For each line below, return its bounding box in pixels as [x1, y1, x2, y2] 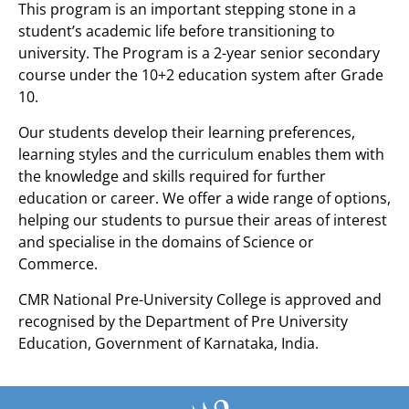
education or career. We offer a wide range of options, [18, 188, 391, 209]
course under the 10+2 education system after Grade [18, 65, 383, 86]
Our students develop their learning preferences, [18, 122, 355, 143]
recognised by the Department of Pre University [18, 311, 348, 332]
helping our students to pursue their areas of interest [18, 210, 387, 231]
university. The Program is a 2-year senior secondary [18, 43, 380, 64]
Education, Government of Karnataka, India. [18, 333, 319, 354]
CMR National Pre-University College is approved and [18, 289, 382, 310]
